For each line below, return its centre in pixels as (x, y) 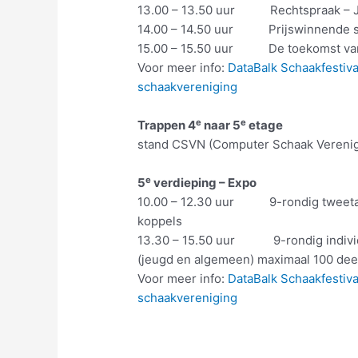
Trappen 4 (167, 125)
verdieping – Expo (204, 183)
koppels (160, 221)
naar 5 (221, 125)
